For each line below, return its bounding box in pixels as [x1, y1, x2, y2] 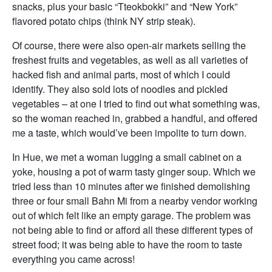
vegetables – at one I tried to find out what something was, [12, 97, 260, 110]
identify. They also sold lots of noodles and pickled [12, 82, 228, 96]
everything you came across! [12, 252, 135, 266]
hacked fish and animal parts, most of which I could [12, 67, 230, 81]
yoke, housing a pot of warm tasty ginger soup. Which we [12, 165, 256, 178]
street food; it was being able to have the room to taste [12, 237, 242, 251]
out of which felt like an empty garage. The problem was [12, 208, 251, 222]
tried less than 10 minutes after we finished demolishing [12, 179, 250, 193]
